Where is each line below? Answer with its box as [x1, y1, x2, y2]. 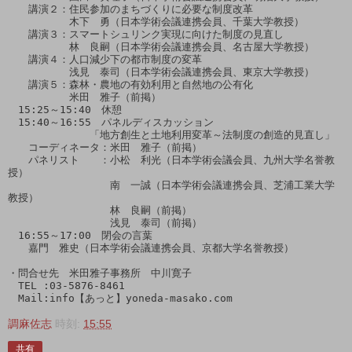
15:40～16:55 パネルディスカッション [8, 115, 214, 128]
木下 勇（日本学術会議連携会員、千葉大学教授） [8, 15, 304, 27]
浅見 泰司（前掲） [8, 216, 202, 229]
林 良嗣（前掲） [8, 203, 192, 216]
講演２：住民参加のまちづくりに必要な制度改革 [8, 2, 253, 15]
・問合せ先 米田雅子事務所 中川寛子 [8, 266, 192, 279]
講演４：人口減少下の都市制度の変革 [8, 53, 202, 65]
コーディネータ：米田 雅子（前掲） [8, 141, 202, 153]
